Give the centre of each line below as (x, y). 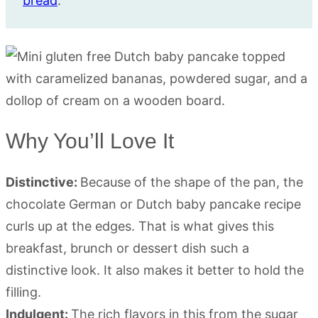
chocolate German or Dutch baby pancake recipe (153, 204)
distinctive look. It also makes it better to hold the (155, 270)
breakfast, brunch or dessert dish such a (127, 248)
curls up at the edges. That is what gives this (140, 226)
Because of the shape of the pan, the (192, 182)
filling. (23, 292)
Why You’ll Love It (90, 141)
